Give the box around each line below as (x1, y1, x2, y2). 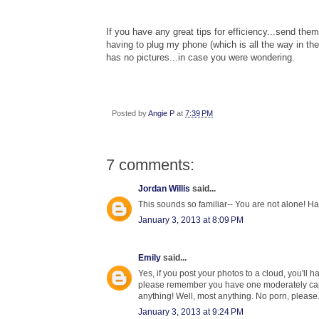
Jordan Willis (138, 183, 190, 194)
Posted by (112, 108, 148, 117)
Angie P (148, 108, 174, 117)
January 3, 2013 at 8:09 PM (138, 214, 244, 225)
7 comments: (106, 155, 194, 174)
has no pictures (106, 51, 169, 63)
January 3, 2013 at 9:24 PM (138, 306, 244, 317)
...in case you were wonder (169, 51, 280, 63)
